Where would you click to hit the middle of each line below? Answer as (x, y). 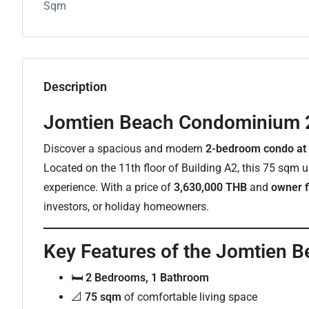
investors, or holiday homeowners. (126, 207)
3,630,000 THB (210, 187)
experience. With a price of (109, 187)
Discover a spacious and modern (124, 149)
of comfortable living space (189, 297)
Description (75, 87)
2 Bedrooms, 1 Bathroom (147, 278)
